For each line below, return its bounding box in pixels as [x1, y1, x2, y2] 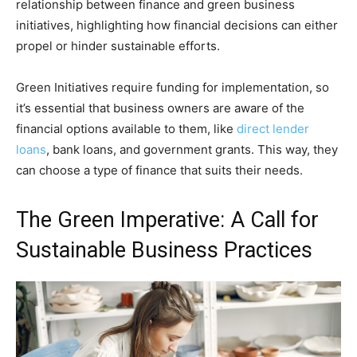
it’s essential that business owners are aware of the [16, 100, 304, 116]
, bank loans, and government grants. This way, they [46, 142, 338, 158]
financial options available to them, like [16, 121, 237, 137]
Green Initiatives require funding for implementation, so [16, 80, 329, 96]
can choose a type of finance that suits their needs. [16, 163, 306, 178]
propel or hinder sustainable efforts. [16, 38, 220, 54]
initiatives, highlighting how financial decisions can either [16, 18, 338, 33]
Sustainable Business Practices [16, 237, 312, 264]
